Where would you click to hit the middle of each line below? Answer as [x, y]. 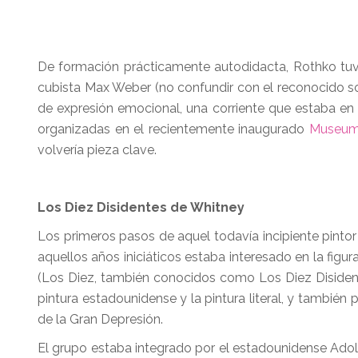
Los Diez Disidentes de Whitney [141, 207]
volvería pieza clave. [97, 149]
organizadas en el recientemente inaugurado [173, 129]
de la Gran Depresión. [102, 319]
